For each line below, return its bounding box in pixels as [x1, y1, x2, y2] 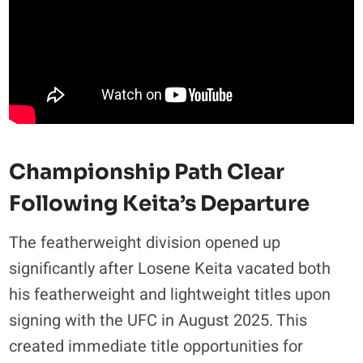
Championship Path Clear [9, 158, 285, 186]
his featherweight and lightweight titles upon [9, 282, 331, 306]
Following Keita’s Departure [9, 190, 310, 217]
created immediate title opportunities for [9, 334, 304, 358]
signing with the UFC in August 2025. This [9, 308, 308, 332]
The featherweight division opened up [9, 230, 281, 254]
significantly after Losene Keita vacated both [9, 256, 331, 280]
